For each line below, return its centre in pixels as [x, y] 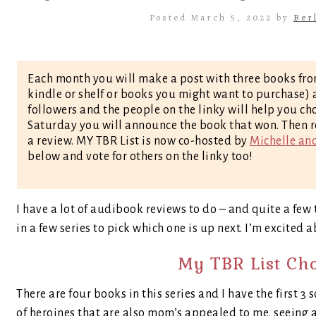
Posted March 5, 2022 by [221, 17]
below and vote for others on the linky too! [140, 157]
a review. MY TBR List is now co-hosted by [139, 141]
